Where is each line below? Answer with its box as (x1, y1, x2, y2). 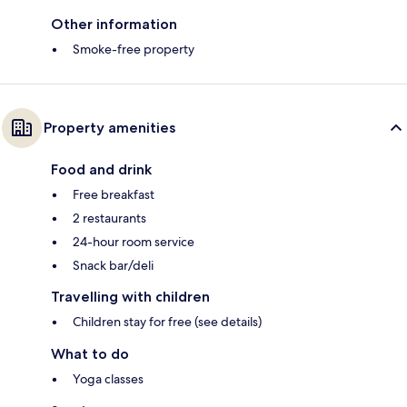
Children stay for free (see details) (73, 313, 262, 331)
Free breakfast (73, 186, 154, 203)
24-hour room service (73, 233, 194, 251)
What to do (51, 345, 129, 363)
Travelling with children (51, 288, 210, 306)
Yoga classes (73, 371, 144, 388)
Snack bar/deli (73, 257, 154, 274)
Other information (51, 15, 177, 34)
